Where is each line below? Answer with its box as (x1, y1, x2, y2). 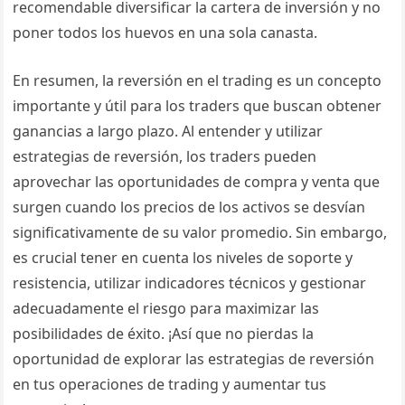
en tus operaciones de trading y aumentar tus (13, 374, 327, 394)
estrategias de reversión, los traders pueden (13, 146, 317, 166)
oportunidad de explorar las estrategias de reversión (13, 349, 375, 369)
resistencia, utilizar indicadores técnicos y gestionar (13, 273, 367, 293)
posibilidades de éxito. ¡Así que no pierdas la (13, 324, 315, 344)
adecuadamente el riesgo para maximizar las (13, 298, 320, 318)
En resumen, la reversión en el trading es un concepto (13, 71, 382, 90)
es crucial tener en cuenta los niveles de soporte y (13, 248, 353, 268)
